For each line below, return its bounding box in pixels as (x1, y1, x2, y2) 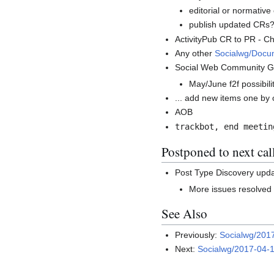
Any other (175, 48, 215, 59)
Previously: (175, 230, 220, 240)
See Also (161, 205, 207, 223)
